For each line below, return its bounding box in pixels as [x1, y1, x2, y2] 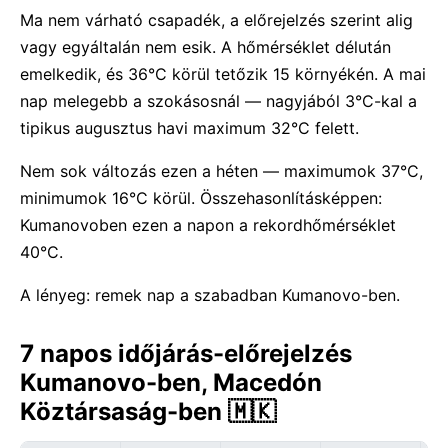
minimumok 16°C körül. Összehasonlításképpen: [20, 188, 382, 208]
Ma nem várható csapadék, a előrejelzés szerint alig [20, 10, 413, 30]
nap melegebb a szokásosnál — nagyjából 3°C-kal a [20, 91, 417, 111]
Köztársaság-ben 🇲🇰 [20, 397, 276, 426]
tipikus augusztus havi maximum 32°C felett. [20, 118, 359, 138]
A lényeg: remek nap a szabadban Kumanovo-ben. [20, 285, 400, 305]
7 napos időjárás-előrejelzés [20, 339, 352, 368]
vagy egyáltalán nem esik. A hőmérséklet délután [20, 37, 391, 57]
